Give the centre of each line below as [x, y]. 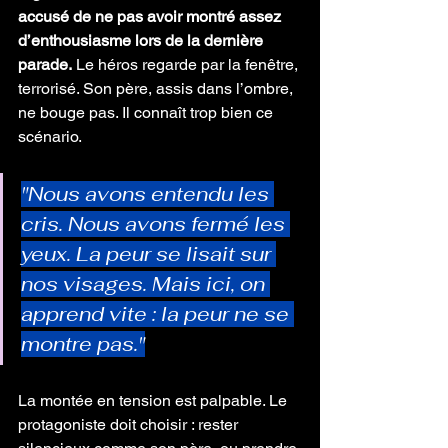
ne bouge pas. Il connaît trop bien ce [147, 112]
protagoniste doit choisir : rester [130, 424]
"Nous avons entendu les [147, 194]
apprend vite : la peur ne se [157, 314]
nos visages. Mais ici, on [145, 284]
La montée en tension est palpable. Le [154, 400]
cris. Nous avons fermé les [155, 224]
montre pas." [83, 344]
